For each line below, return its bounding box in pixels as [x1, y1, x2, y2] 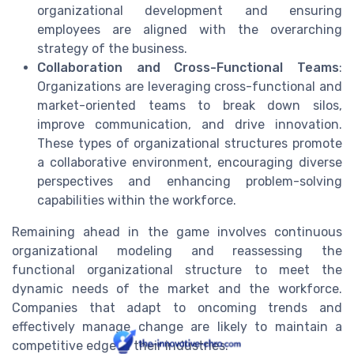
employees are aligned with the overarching [37, 21, 342, 37]
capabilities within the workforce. [37, 192, 236, 208]
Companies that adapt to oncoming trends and [12, 299, 342, 315]
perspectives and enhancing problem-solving [37, 173, 342, 189]
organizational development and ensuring [37, 2, 342, 18]
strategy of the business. [37, 40, 187, 56]
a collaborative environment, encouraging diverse [37, 154, 342, 170]
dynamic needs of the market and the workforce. [12, 281, 342, 296]
